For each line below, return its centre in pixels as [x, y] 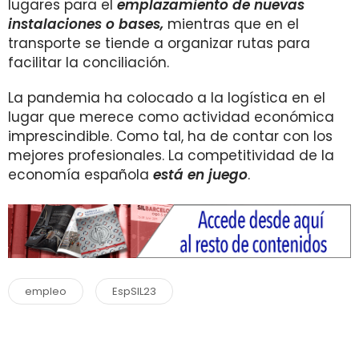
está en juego [200, 175]
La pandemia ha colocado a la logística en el [167, 98]
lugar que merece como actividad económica [171, 117]
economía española [81, 175]
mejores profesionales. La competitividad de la [171, 155]
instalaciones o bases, [86, 24]
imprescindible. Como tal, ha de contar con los [170, 136]
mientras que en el [231, 24]
